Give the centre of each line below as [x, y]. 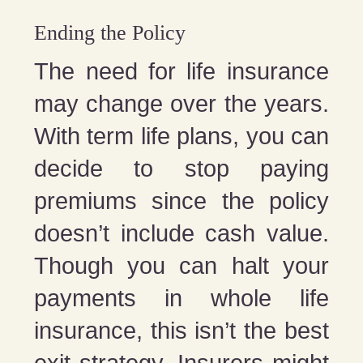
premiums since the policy [181, 201]
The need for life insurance [181, 71]
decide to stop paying [181, 168]
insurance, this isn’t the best [181, 330]
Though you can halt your [181, 265]
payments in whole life [181, 298]
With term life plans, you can [181, 136]
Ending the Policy [110, 32]
